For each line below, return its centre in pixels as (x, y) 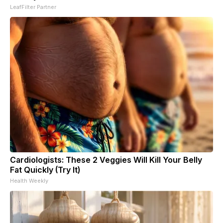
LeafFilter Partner (33, 7)
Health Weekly (29, 180)
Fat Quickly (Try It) (45, 169)
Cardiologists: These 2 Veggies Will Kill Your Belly (106, 160)
